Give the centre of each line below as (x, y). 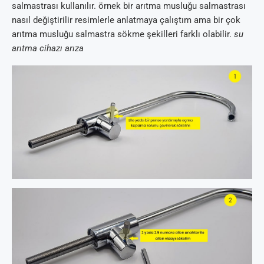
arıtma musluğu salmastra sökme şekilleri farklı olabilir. (123, 34)
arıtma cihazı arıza (48, 48)
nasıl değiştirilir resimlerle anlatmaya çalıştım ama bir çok (126, 20)
